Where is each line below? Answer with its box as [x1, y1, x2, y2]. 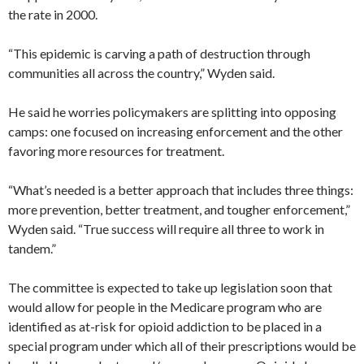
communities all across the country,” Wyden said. [8, 64, 275, 80]
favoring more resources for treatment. [8, 142, 224, 158]
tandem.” [8, 240, 56, 256]
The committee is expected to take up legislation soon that [8, 279, 332, 295]
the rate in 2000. [8, 6, 97, 22]
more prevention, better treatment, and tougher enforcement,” [8, 201, 350, 217]
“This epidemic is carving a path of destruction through [8, 45, 310, 61]
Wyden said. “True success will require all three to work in [8, 220, 324, 236]
